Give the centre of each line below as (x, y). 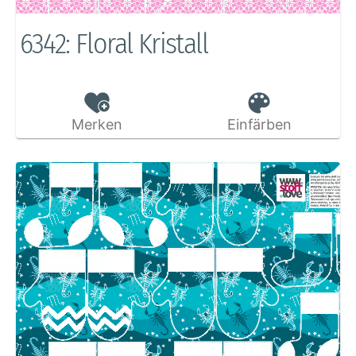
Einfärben (259, 125)
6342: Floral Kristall (113, 43)
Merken (97, 125)
